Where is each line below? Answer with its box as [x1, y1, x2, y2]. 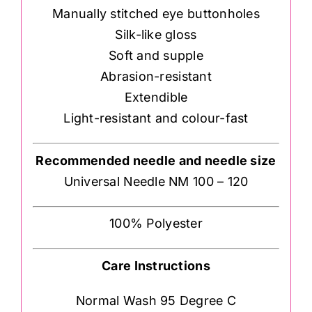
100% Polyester [109, 216, 203, 231]
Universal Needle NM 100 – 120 [63, 173, 249, 189]
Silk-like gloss [115, 26, 197, 42]
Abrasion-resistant [100, 68, 212, 84]
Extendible [124, 89, 188, 104]
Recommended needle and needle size [36, 153, 276, 168]
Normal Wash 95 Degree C [75, 293, 237, 309]
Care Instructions [102, 258, 210, 274]
